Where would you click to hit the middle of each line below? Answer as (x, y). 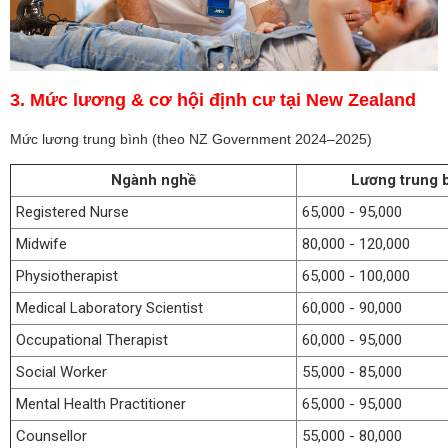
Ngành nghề (153, 179)
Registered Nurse (72, 211)
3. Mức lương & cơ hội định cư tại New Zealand (213, 99)
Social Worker (61, 371)
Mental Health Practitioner (101, 403)
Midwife (41, 243)
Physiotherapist (67, 275)
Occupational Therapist (92, 339)
